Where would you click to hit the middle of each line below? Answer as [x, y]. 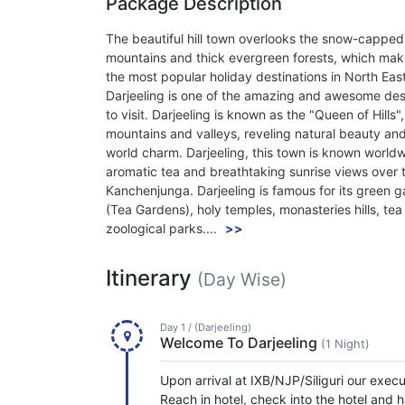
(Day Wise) [242, 279]
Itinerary [151, 278]
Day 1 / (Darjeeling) [206, 327]
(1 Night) [345, 344]
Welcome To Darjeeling [240, 342]
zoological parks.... [161, 228]
